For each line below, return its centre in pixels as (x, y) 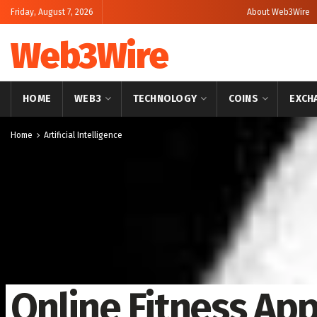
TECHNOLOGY (165, 99)
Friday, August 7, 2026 (52, 12)
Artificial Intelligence (83, 135)
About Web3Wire (278, 12)
